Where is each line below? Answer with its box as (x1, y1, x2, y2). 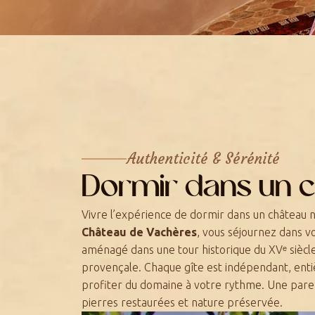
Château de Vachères (82, 225, 197, 238)
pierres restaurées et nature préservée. (82, 295, 283, 309)
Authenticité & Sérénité (127, 149, 280, 168)
